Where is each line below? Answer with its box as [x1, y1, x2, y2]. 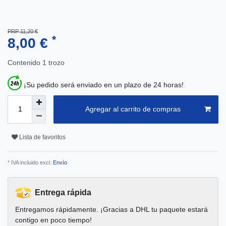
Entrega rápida [35, 188, 91, 197]
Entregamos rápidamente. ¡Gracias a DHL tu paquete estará [15, 205, 208, 213]
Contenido [8, 59, 42, 67]
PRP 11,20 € [8, 28, 38, 35]
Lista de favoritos [19, 134, 66, 141]
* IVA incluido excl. [8, 159, 51, 165]
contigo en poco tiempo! [15, 215, 92, 224]
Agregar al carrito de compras [85, 105, 181, 114]
